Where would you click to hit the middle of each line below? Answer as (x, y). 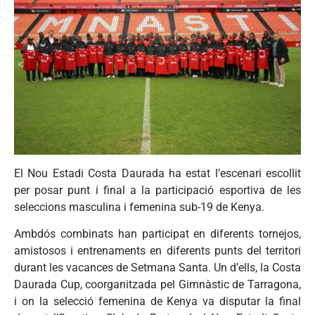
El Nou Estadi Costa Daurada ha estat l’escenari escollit (157, 173)
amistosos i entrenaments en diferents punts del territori (157, 251)
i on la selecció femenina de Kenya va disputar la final (157, 302)
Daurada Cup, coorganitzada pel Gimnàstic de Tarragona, (157, 285)
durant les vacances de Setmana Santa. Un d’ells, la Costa (157, 268)
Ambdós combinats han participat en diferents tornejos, (157, 234)
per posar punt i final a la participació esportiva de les (157, 190)
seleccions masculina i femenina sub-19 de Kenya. (139, 207)
